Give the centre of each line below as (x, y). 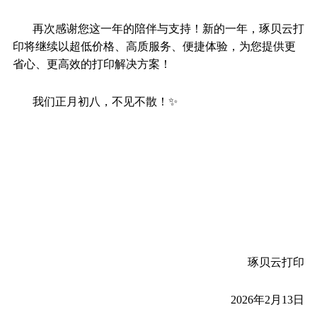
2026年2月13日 (268, 299)
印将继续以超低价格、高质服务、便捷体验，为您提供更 (154, 46)
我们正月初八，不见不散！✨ (105, 101)
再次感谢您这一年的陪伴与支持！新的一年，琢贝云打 (168, 28)
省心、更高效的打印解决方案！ (92, 64)
